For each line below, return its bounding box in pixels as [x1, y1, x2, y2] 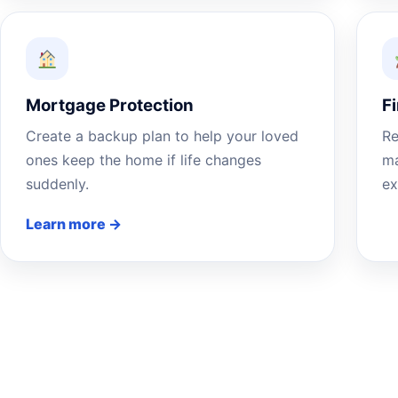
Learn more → [26, 215, 122, 233]
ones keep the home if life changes [26, 151, 261, 169]
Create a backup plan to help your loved [26, 127, 298, 145]
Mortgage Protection [26, 95, 194, 115]
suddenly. [26, 175, 89, 193]
